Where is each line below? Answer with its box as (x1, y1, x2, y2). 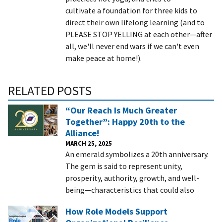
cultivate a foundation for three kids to (65, 5, 197, 16)
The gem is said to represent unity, (65, 161, 182, 171)
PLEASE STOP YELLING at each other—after (65, 29, 212, 40)
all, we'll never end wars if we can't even (65, 41, 199, 52)
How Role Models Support (65, 206, 167, 218)
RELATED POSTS (8, 83, 92, 99)
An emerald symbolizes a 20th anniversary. (65, 149, 209, 160)
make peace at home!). (65, 53, 142, 63)
